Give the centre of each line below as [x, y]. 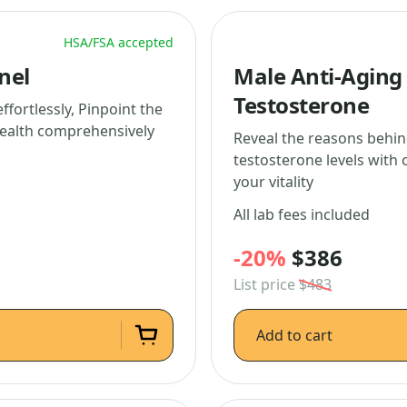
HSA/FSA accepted [119, 42]
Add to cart [294, 335]
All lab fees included [302, 214]
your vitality [273, 182]
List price [266, 284]
